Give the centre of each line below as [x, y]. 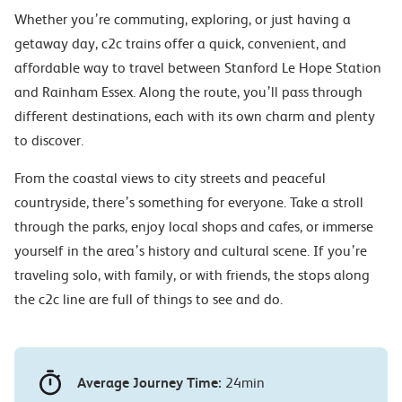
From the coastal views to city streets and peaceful [170, 178]
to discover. [49, 140]
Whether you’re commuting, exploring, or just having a [183, 19]
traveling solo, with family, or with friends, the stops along [192, 275]
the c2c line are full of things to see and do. [149, 299]
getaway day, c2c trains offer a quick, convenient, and [180, 44]
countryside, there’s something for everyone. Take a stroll [189, 202]
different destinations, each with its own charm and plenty [195, 116]
